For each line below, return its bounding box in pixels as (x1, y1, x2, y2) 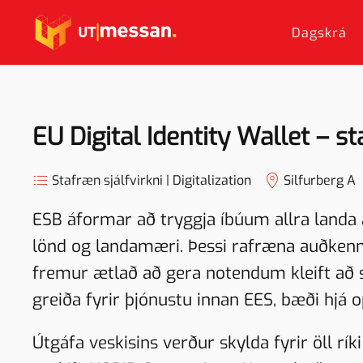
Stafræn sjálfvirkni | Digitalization (52, 172, 251, 190)
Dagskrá (292, 23, 347, 41)
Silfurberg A (284, 172, 356, 190)
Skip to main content (28, 29, 145, 45)
